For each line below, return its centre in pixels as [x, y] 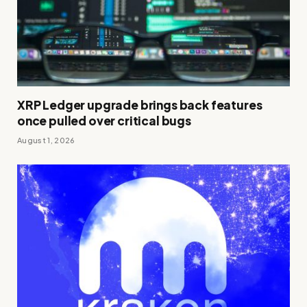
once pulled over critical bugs [104, 120]
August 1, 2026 [46, 140]
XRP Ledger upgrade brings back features [140, 105]
